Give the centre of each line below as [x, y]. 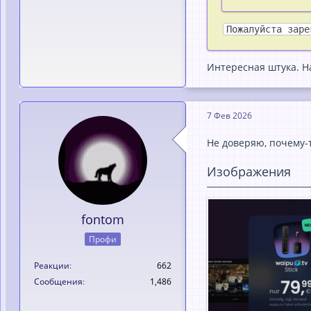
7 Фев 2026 [229, 115]
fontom [103, 219]
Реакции [52, 265]
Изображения [249, 171]
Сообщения [58, 281]
